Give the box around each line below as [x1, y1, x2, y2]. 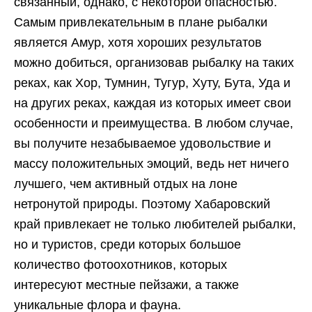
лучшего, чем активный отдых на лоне [14, 177, 237, 191]
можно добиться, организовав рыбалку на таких [14, 56, 294, 70]
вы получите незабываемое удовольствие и [14, 136, 271, 150]
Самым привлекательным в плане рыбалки [14, 15, 267, 29]
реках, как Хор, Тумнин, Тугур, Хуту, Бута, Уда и [14, 76, 290, 90]
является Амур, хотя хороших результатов [14, 36, 262, 49]
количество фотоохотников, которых [14, 258, 227, 272]
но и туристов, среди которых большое [14, 237, 241, 251]
